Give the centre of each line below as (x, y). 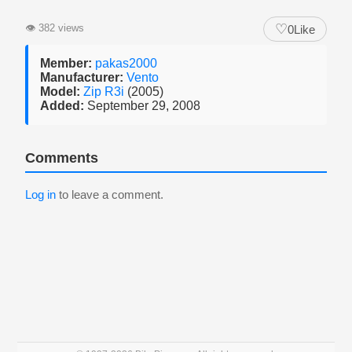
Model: (60, 92)
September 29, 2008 (142, 106)
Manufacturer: (82, 77)
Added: (62, 106)
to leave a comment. (110, 194)
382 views (60, 28)
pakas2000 (126, 63)
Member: (66, 63)
